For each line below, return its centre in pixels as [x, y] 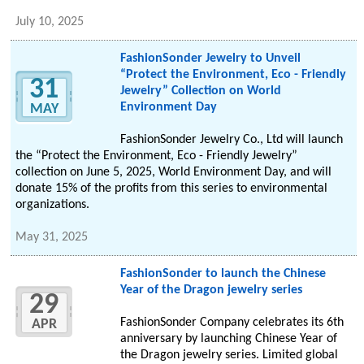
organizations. [53, 205]
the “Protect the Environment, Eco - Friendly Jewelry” [157, 156]
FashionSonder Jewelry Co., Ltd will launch [231, 140]
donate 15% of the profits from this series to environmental [172, 189]
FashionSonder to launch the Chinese [223, 274]
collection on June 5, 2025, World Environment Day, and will [174, 173]
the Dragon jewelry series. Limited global [229, 355]
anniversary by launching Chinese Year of [228, 339]
